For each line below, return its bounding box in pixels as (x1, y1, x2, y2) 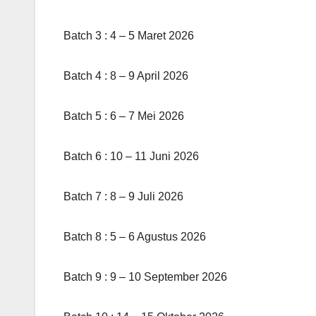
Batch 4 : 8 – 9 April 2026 (63, 69, 188, 82)
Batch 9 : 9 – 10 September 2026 (63, 270, 227, 283)
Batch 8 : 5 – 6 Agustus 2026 (63, 230, 206, 243)
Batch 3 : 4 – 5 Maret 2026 (63, 29, 194, 42)
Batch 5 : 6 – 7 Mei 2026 (63, 109, 184, 122)
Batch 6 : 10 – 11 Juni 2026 (63, 150, 199, 162)
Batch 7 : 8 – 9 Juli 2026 (63, 190, 183, 202)
